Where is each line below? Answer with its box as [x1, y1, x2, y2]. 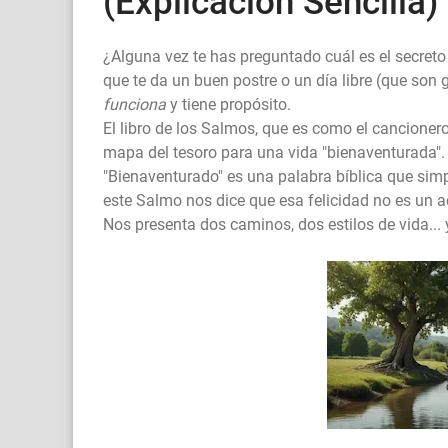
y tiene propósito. [166, 95, 291, 115]
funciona [103, 95, 166, 115]
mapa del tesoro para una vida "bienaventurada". [103, 143, 445, 163]
